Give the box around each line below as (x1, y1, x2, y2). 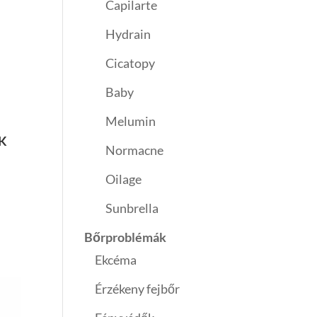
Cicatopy (105, 55, 156, 71)
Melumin (105, 113, 156, 129)
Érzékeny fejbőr (95, 281, 180, 297)
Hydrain (105, 26, 151, 42)
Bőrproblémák (84, 229, 167, 246)
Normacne (105, 142, 164, 158)
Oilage (105, 171, 142, 188)
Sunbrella (105, 200, 159, 217)
